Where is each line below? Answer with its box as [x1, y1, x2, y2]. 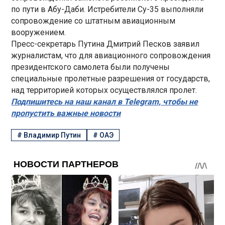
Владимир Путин [24, 131, 81, 140]
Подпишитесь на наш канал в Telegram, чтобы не [11, 96, 198, 106]
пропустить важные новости [11, 108, 121, 118]
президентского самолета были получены [11, 62, 170, 72]
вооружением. [11, 27, 66, 37]
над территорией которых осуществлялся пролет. [11, 85, 197, 95]
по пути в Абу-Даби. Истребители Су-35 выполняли [11, 4, 204, 14]
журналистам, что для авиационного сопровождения [11, 50, 211, 60]
